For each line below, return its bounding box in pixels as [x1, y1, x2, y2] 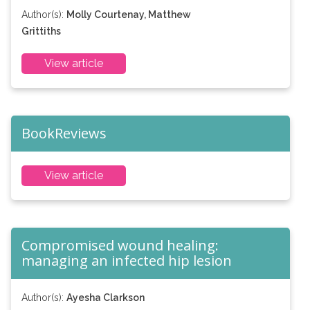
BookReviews [21, 124, 107, 143]
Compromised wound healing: [21, 236, 219, 255]
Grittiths [21, 26, 61, 37]
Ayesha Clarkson [66, 292, 145, 303]
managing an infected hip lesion [21, 251, 232, 270]
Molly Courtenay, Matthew [66, 9, 191, 20]
